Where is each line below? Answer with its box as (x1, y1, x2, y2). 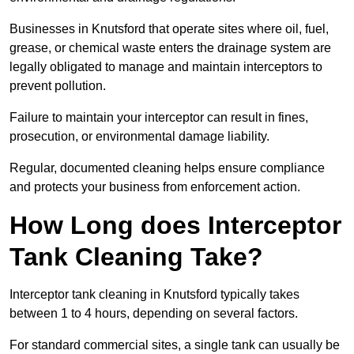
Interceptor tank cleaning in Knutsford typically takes (9, 288, 299, 302)
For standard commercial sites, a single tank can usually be (9, 338, 340, 352)
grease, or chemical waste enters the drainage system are (9, 41, 331, 55)
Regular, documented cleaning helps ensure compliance (9, 161, 325, 175)
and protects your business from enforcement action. (9, 180, 300, 194)
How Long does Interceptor (9, 211, 341, 240)
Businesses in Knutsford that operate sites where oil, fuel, (9, 22, 329, 36)
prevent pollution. (9, 79, 106, 93)
